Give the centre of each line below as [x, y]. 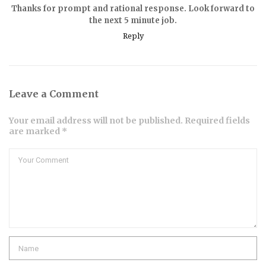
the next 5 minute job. [133, 21]
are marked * [38, 132]
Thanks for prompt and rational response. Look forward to [133, 9]
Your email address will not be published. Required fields [129, 121]
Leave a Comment [54, 94]
